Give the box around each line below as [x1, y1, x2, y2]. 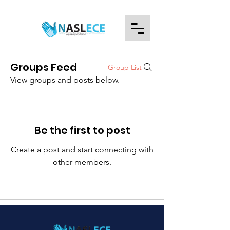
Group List [108, 63, 142, 72]
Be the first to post [34, 123, 130, 138]
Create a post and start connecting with [11, 145, 154, 155]
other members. [53, 157, 111, 167]
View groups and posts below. [10, 75, 120, 85]
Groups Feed [10, 60, 77, 74]
